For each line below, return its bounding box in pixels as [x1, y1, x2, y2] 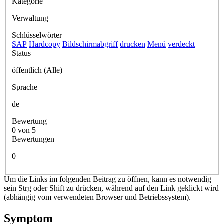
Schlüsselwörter [12, 30, 62, 39]
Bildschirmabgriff [62, 39, 118, 48]
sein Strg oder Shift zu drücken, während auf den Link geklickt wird [4, 183, 219, 192]
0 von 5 [18, 125, 36, 134]
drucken [120, 39, 145, 48]
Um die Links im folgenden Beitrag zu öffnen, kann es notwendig [4, 174, 211, 183]
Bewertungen [12, 134, 54, 143]
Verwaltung [12, 13, 48, 22]
